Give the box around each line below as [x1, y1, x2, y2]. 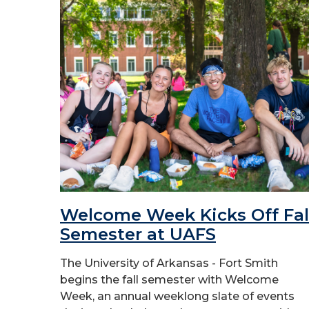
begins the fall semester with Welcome [60, 273, 279, 286]
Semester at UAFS [60, 224, 216, 244]
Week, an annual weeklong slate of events [60, 290, 295, 303]
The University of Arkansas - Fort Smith [60, 257, 278, 270]
